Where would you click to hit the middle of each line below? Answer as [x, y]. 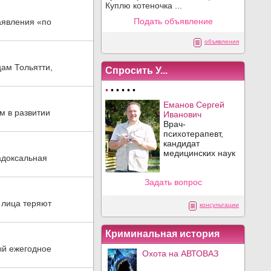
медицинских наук [199, 153]
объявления [222, 41]
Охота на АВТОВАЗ [180, 253]
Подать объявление [173, 21]
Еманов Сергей [194, 105]
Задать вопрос [173, 182]
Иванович [182, 114]
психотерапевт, [193, 134]
